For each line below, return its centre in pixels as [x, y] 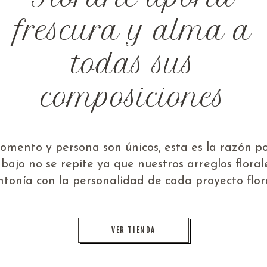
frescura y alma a [133, 31]
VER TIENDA [133, 230]
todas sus [133, 64]
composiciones [133, 97]
